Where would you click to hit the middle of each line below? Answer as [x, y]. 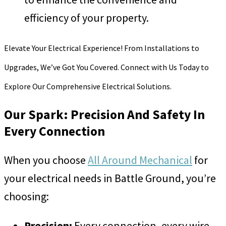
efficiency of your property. [87, 18]
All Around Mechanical [140, 160]
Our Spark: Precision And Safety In [104, 115]
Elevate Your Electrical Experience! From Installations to [102, 48]
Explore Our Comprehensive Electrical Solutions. [88, 87]
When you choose [46, 160]
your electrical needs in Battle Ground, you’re [110, 178]
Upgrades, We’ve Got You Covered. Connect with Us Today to [106, 67]
